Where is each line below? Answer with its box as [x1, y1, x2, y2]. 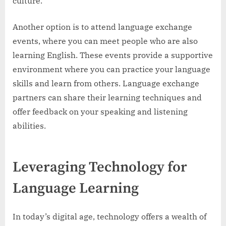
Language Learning [13, 179, 139, 198]
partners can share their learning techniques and [13, 92, 202, 102]
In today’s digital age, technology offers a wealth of [13, 211, 206, 222]
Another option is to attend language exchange [13, 21, 192, 32]
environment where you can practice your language [13, 64, 210, 74]
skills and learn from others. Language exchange [13, 78, 199, 88]
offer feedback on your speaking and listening [13, 106, 188, 117]
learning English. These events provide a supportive [13, 49, 213, 60]
